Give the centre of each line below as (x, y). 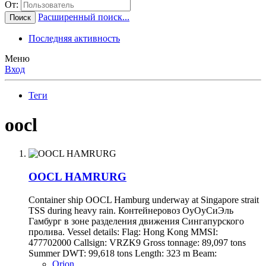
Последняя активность (74, 39)
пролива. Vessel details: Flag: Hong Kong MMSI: (123, 232)
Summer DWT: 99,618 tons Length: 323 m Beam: (123, 253)
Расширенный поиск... (84, 17)
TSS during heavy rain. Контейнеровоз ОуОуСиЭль (131, 210)
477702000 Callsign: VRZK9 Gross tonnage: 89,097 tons (137, 242)
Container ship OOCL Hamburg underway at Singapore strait (144, 199)
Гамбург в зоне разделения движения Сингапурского (136, 221)
